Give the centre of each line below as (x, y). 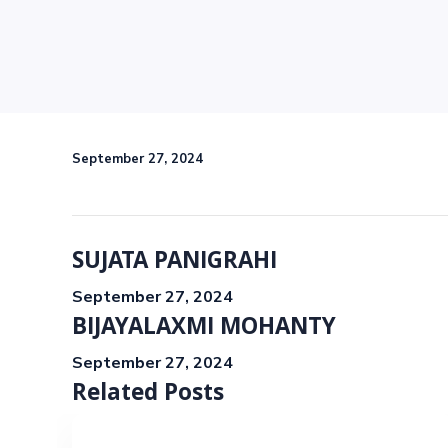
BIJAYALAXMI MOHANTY (204, 329)
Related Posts (148, 395)
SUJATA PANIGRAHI (174, 263)
